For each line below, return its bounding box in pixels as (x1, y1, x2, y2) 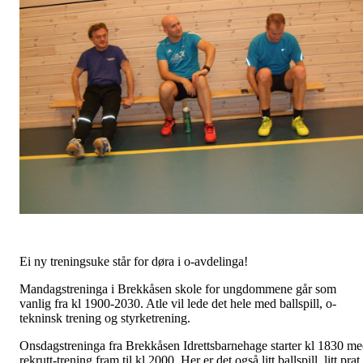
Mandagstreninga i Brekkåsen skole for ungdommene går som (19, 282, 336, 296)
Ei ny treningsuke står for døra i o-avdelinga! (19, 254, 248, 268)
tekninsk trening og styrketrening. (19, 311, 190, 325)
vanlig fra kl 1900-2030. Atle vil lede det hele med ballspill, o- (19, 297, 336, 310)
